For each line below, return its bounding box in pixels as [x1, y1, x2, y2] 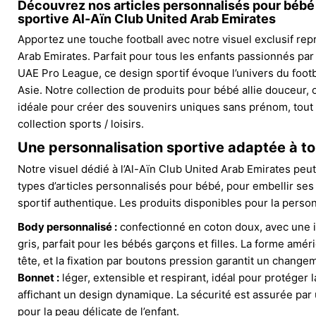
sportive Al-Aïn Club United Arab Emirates [18, 11, 276, 26]
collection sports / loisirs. [18, 116, 144, 130]
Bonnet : [18, 270, 59, 284]
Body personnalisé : [18, 219, 117, 233]
